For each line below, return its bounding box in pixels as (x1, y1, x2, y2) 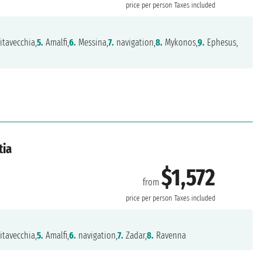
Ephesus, (205, 37, 239, 49)
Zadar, (123, 230, 147, 242)
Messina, (76, 37, 109, 49)
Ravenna (154, 230, 187, 242)
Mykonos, (163, 37, 198, 49)
